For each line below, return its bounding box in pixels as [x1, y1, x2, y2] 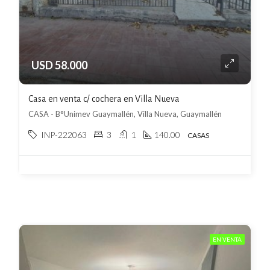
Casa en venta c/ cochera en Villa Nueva [28, 94, 180, 104]
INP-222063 [41, 130, 87, 140]
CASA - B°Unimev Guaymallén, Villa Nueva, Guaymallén [28, 109, 222, 119]
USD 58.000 [31, 58, 87, 72]
